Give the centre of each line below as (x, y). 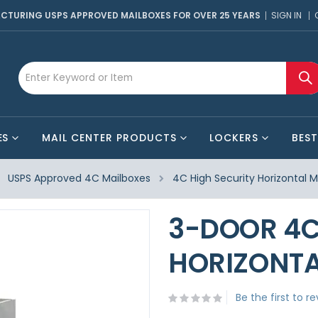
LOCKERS (234, 138)
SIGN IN (286, 15)
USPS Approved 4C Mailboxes (79, 178)
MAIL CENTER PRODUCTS (109, 138)
